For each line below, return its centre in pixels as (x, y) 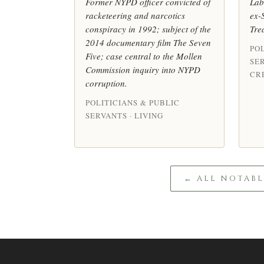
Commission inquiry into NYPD (143, 69)
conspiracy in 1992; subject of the (148, 29)
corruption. (106, 83)
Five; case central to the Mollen (144, 56)
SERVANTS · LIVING (124, 115)
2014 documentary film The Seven (148, 42)
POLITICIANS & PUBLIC (133, 102)
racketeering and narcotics (135, 15)
